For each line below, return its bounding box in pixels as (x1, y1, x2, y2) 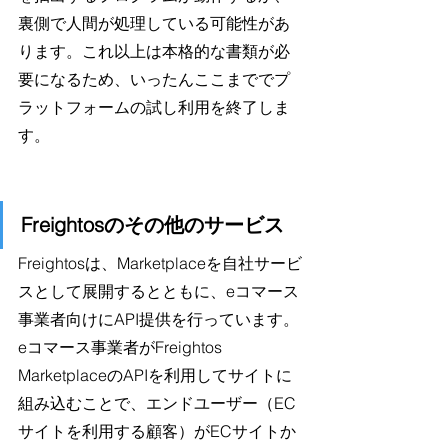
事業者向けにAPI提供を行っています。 (18, 309, 299, 330)
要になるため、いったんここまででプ (18, 69, 290, 90)
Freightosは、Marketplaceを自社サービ (18, 253, 302, 274)
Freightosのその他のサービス (21, 212, 284, 238)
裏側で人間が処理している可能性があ (18, 13, 290, 34)
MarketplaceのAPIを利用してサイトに (18, 365, 292, 386)
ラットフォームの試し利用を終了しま (18, 97, 290, 118)
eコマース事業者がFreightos (18, 337, 226, 358)
